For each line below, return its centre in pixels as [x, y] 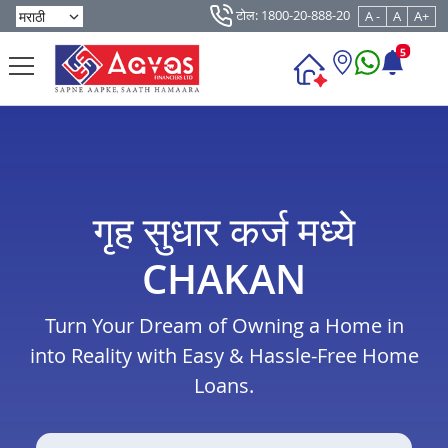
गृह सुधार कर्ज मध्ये [224, 231]
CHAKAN [224, 279]
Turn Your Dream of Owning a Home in [224, 326]
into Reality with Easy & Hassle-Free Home [224, 356]
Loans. [224, 386]
